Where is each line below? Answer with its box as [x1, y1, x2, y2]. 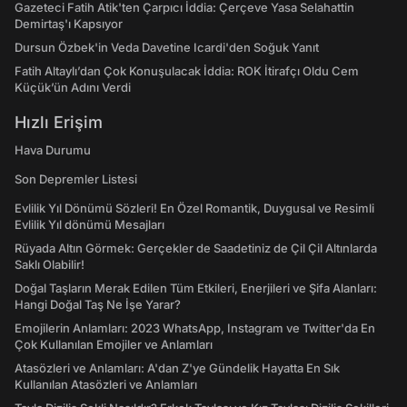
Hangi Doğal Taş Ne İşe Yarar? [15, 297, 181, 313]
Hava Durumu [15, 143, 91, 158]
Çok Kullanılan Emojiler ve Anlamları [15, 337, 213, 352]
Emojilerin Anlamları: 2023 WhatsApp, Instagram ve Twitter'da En [15, 321, 375, 336]
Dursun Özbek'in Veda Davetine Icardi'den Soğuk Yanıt [15, 40, 319, 55]
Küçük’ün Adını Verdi [15, 80, 131, 95]
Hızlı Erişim [15, 113, 103, 133]
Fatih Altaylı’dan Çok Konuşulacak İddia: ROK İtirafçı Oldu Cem [15, 64, 359, 79]
